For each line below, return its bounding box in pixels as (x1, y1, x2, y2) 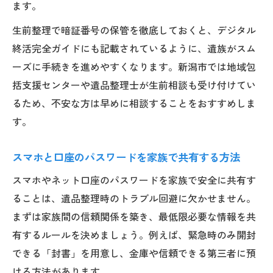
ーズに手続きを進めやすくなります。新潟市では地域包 (12, 58, 256, 74)
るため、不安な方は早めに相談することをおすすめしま (12, 95, 256, 110)
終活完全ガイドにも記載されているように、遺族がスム (12, 40, 256, 55)
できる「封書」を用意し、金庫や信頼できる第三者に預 (12, 245, 256, 260)
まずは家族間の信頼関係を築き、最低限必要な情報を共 (12, 208, 256, 224)
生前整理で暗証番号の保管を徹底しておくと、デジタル (12, 22, 256, 37)
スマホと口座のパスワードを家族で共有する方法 (12, 148, 240, 165)
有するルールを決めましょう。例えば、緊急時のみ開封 (12, 227, 256, 242)
